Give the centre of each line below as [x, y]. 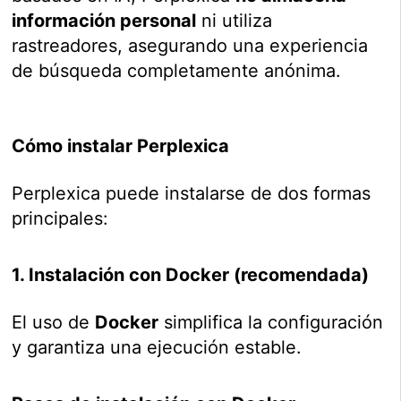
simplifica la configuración [271, 323]
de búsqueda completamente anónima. [177, 71]
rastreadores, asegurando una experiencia [190, 46]
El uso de [54, 323]
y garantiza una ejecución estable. [157, 348]
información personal [104, 21]
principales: [60, 219]
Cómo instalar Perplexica [121, 146]
